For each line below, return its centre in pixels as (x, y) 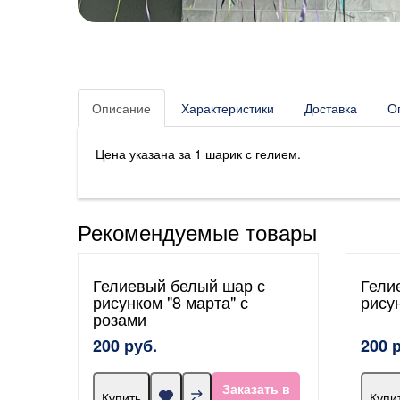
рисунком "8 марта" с (171, 301)
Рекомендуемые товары (197, 231)
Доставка (331, 108)
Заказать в (256, 388)
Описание (121, 108)
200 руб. (125, 345)
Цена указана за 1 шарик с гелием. (198, 153)
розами (120, 318)
